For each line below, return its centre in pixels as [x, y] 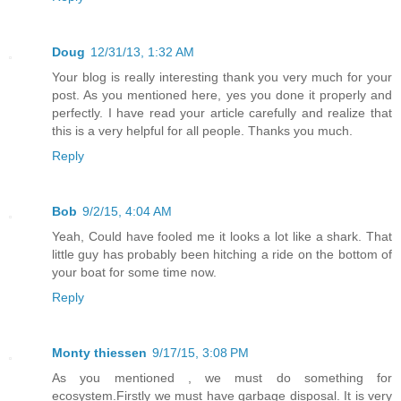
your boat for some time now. [134, 273]
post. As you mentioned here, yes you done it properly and [222, 95]
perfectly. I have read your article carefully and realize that [222, 113]
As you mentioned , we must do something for [222, 378]
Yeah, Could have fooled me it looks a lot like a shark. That [222, 237]
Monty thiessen [99, 353]
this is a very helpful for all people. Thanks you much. [202, 131]
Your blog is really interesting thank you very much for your [222, 77]
